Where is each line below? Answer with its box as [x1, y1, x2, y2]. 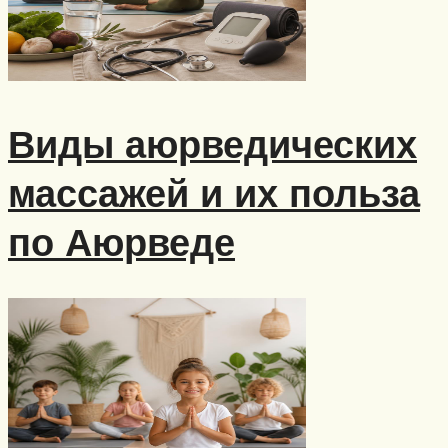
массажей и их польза [8, 167, 420, 217]
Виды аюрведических [8, 118, 417, 168]
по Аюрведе [8, 216, 235, 266]
